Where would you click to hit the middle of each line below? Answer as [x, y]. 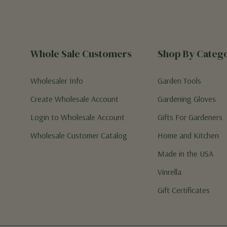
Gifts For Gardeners [190, 117]
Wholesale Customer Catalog [79, 135]
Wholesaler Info [57, 81]
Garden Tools [179, 81]
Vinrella [169, 172]
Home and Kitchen [188, 135]
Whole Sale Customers [81, 54]
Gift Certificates [183, 190]
